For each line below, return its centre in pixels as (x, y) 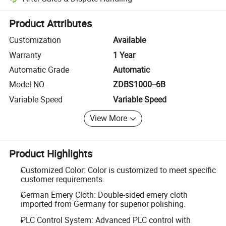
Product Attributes (51, 24)
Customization (35, 40)
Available (129, 40)
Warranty (25, 55)
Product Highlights (51, 153)
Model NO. (28, 84)
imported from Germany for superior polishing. (103, 204)
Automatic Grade (39, 69)
